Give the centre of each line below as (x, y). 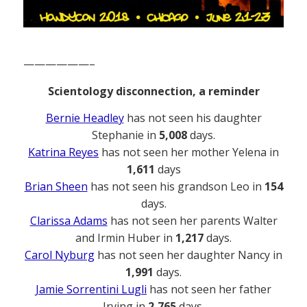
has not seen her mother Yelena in (189, 152)
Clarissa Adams (69, 220)
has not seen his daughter (193, 118)
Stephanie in (125, 135)
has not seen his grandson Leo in (176, 186)
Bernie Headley (85, 118)
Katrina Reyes (63, 152)
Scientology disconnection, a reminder (153, 91)
